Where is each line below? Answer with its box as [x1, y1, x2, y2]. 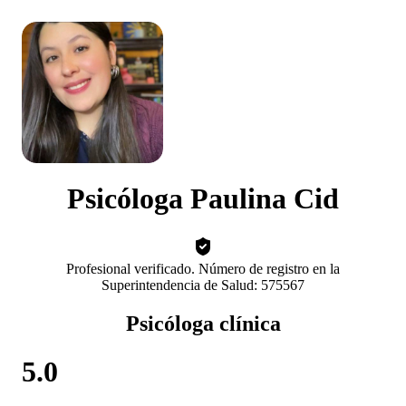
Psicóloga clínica [125, 311, 281, 335]
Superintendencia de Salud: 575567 [101, 276, 304, 293]
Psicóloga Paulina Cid [67, 182, 339, 216]
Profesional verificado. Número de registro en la [66, 260, 340, 276]
